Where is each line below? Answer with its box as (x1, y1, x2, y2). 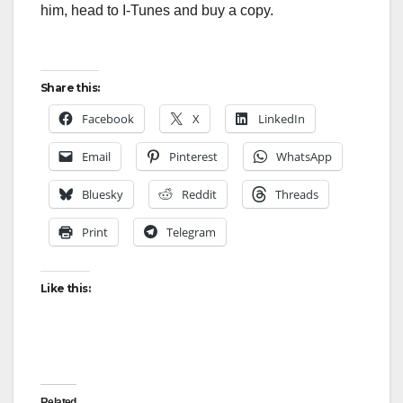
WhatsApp (276, 148, 332, 165)
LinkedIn (258, 110, 305, 127)
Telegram (166, 223, 216, 240)
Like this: (40, 281, 90, 295)
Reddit (182, 185, 217, 202)
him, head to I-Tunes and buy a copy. (40, 3, 273, 19)
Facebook (82, 110, 134, 127)
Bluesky (82, 185, 123, 202)
